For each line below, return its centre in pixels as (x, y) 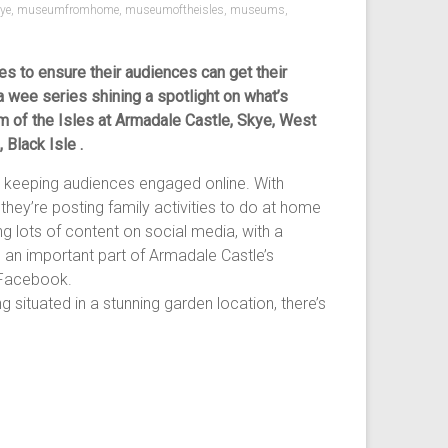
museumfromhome (68, 10)
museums (257, 10)
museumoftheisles (174, 10)
